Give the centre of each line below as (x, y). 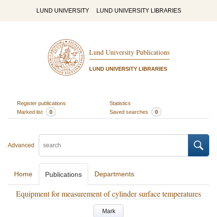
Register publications (41, 103)
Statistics (120, 103)
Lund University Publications (129, 52)
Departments (114, 174)
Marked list (30, 112)
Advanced (21, 145)
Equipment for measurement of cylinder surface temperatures (108, 194)
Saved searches (130, 112)
